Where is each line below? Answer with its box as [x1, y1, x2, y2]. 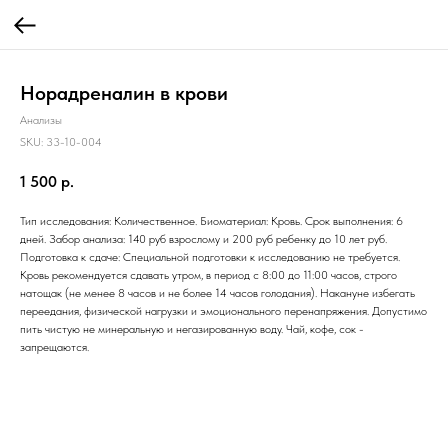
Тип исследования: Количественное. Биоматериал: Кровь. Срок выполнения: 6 [20, 213, 403, 228]
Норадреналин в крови [20, 81, 228, 105]
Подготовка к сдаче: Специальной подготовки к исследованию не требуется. [20, 249, 400, 264]
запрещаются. [20, 339, 89, 354]
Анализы [20, 113, 62, 127]
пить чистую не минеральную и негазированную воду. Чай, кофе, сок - [20, 321, 364, 336]
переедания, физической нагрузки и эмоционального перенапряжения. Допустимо [20, 303, 427, 318]
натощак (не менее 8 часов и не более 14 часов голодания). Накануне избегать [20, 285, 415, 300]
